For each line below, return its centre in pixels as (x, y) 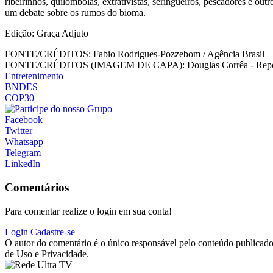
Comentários (37, 187)
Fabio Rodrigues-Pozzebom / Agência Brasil (178, 54)
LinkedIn (23, 164)
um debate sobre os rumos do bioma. (75, 13)
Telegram (23, 153)
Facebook (24, 120)
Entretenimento (34, 76)
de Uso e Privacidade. (47, 253)
